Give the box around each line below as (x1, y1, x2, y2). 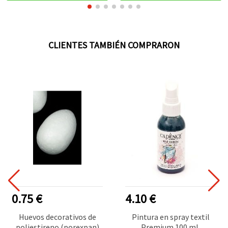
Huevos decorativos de (18, 211, 96, 222)
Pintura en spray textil (131, 211, 210, 222)
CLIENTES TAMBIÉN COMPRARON (48, 39, 180, 51)
